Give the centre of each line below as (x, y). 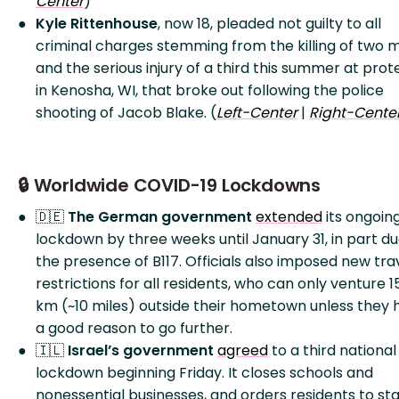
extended (289, 217)
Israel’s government (142, 350)
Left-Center (257, 113)
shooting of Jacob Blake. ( (126, 113)
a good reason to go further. (134, 328)
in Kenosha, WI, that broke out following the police (210, 90)
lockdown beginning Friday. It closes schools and (204, 373)
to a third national (332, 350)
